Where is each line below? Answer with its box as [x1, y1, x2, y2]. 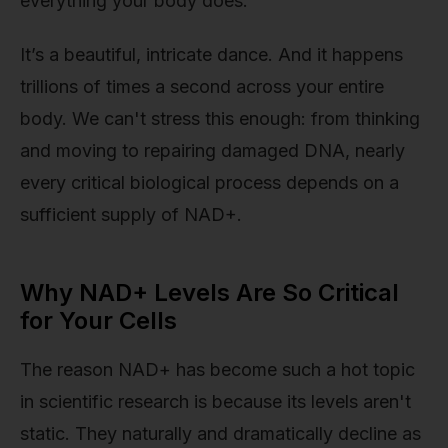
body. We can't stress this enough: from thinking [20, 107, 420, 129]
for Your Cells [20, 305, 177, 335]
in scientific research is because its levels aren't [20, 390, 411, 412]
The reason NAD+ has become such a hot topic [20, 358, 415, 380]
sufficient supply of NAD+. [20, 203, 242, 225]
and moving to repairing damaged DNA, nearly [20, 139, 405, 161]
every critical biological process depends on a [20, 171, 399, 193]
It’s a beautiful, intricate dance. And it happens [20, 43, 403, 65]
